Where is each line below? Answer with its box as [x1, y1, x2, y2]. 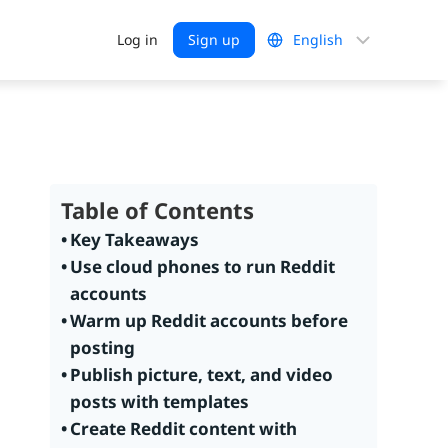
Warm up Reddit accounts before [69, 309, 348, 332]
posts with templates [69, 390, 249, 413]
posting [69, 336, 135, 359]
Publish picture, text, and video [69, 363, 333, 386]
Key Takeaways [69, 228, 199, 251]
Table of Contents [60, 195, 254, 225]
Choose [282, 15, 393, 51]
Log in [117, 30, 158, 49]
